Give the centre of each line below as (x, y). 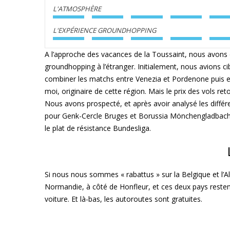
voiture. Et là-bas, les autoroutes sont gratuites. (123, 199)
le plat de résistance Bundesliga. (98, 128)
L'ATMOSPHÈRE (77, 9)
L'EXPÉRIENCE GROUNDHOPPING (104, 30)
